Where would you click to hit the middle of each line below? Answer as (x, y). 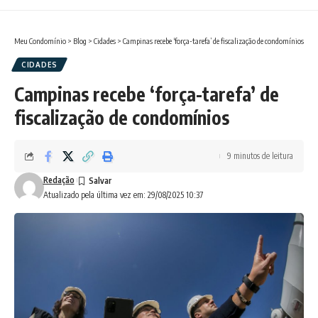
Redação (59, 180)
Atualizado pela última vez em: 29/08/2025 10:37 (123, 195)
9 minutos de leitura (260, 156)
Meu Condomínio (40, 41)
